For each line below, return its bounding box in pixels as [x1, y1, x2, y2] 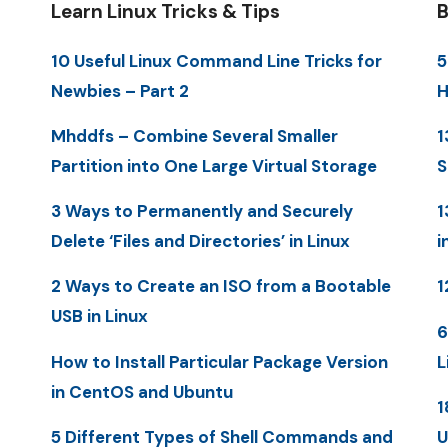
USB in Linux [50, 305, 148, 328]
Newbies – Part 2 [50, 79, 189, 102]
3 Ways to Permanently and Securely [50, 200, 353, 223]
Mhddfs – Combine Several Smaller [50, 124, 338, 147]
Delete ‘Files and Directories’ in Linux [50, 230, 350, 253]
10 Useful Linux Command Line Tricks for [50, 49, 382, 72]
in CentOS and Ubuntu [50, 380, 233, 403]
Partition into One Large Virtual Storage [50, 154, 377, 177]
